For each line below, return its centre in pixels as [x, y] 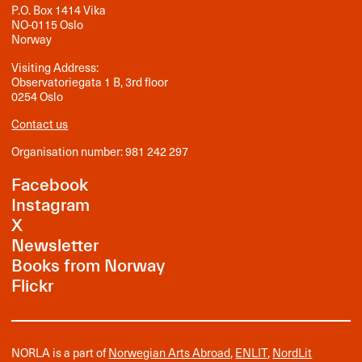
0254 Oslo [38, 96]
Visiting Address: [55, 67]
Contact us [40, 123]
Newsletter [55, 246]
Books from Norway [88, 267]
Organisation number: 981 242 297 [100, 151]
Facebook [50, 186]
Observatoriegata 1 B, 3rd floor [90, 81]
